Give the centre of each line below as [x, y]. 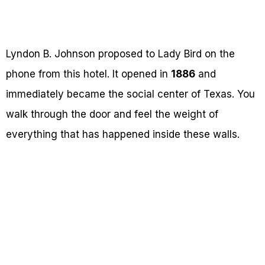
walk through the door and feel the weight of [112, 114]
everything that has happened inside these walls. [123, 134]
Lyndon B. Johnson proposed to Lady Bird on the [120, 54]
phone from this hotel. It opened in [88, 74]
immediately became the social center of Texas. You [130, 94]
